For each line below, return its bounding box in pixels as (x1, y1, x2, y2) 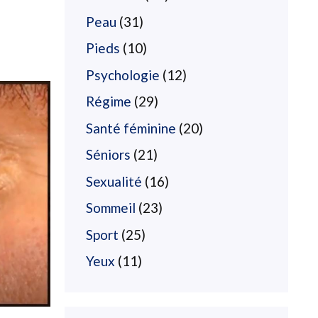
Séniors (86, 146, 131, 163)
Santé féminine (86, 119, 176, 136)
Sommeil (86, 199, 136, 216)
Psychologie (86, 66, 160, 83)
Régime (86, 93, 131, 109)
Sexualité (86, 172, 142, 190)
